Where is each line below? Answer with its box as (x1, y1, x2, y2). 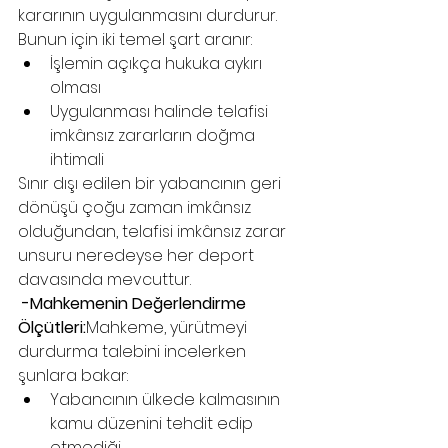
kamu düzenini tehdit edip (50, 412, 257, 435)
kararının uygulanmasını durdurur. (18, 4, 281, 27)
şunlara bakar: (18, 364, 128, 387)
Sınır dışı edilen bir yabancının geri (18, 172, 285, 195)
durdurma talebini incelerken (18, 340, 250, 363)
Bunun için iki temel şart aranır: (18, 28, 252, 51)
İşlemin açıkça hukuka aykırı (50, 52, 266, 75)
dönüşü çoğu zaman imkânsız (18, 196, 255, 219)
